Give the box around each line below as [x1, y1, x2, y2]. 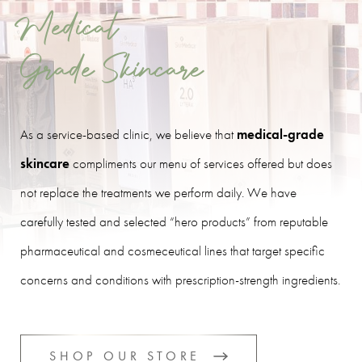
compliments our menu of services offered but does [69, 154, 332, 172]
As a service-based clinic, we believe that [20, 124, 237, 143]
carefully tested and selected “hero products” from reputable [20, 212, 328, 230]
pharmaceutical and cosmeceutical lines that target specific [20, 241, 325, 259]
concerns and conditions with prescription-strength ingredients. [20, 270, 340, 288]
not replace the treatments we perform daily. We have [20, 183, 297, 201]
